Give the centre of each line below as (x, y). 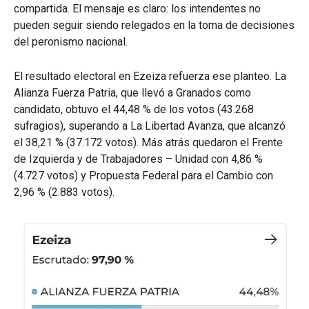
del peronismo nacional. (71, 42)
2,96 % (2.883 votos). (64, 192)
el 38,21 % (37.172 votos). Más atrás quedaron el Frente (148, 143)
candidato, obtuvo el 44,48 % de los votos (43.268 (134, 110)
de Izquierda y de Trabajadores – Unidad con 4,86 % (138, 159)
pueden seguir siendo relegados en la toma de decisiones (154, 26)
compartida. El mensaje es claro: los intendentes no (137, 9)
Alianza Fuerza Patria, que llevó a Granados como (132, 93)
